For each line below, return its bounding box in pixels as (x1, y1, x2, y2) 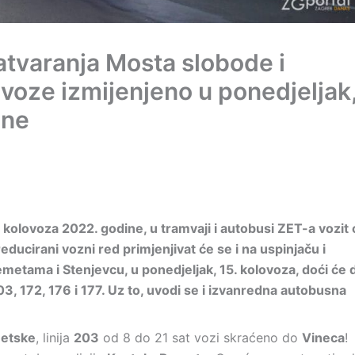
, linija (36, 330, 74, 345)
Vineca (302, 330, 345, 345)
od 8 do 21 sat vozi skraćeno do (99, 330, 302, 345)
